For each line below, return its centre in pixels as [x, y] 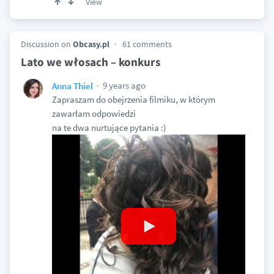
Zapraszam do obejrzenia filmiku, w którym [133, 100]
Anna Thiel [72, 86]
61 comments [147, 44]
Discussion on [46, 44]
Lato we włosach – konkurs [90, 62]
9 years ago [123, 86]
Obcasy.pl [91, 44]
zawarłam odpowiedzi [94, 114]
